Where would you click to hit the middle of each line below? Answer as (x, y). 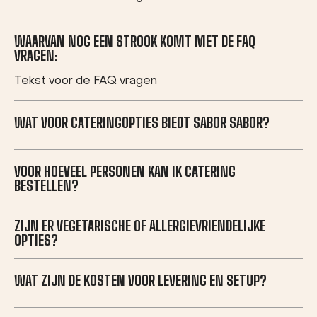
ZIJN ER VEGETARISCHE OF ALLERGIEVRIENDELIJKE (140, 226)
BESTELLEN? (46, 185)
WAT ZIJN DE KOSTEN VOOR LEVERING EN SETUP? (140, 280)
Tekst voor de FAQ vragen (86, 81)
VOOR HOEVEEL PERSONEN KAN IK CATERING (125, 171)
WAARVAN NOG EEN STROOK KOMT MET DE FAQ (135, 41)
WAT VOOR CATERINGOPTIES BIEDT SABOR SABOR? (142, 122)
